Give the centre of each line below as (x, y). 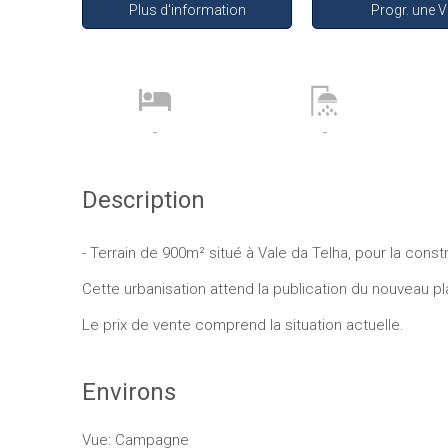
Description (143, 200)
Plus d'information (187, 10)
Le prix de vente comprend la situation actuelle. (243, 325)
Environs (129, 392)
